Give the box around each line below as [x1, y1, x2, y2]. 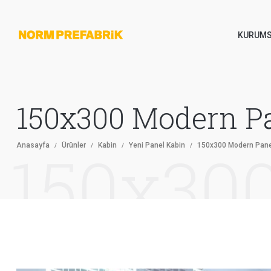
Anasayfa [16, 141, 50, 149]
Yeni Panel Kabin [129, 141, 185, 149]
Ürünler [62, 141, 86, 149]
